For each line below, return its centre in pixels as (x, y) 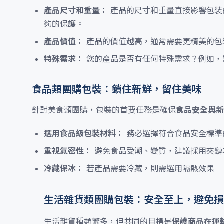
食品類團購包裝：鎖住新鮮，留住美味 (117, 89)
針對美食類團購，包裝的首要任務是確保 (104, 110)
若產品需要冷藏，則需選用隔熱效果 (149, 168)
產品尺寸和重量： (76, 10)
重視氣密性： (68, 151)
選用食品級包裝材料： (84, 133)
